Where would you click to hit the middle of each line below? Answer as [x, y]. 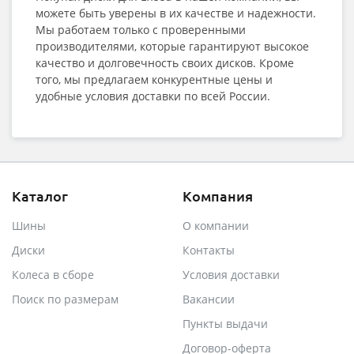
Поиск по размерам [65, 299]
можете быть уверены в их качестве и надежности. [176, 13]
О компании [216, 226]
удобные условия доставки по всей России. [153, 96]
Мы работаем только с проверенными [141, 30]
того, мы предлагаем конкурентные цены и [154, 79]
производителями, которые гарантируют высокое [172, 46]
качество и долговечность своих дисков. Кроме [165, 63]
